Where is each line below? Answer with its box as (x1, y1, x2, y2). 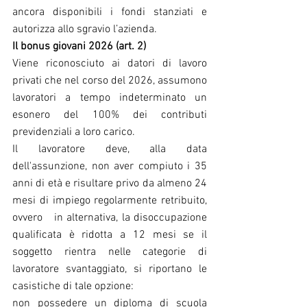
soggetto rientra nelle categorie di (12, 245, 207, 259)
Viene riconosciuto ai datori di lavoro (12, 56, 207, 71)
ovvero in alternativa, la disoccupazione (12, 210, 207, 225)
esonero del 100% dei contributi (12, 108, 207, 122)
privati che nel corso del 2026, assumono (12, 73, 207, 88)
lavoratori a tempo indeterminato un (12, 90, 207, 105)
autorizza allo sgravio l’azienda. (12, 22, 157, 36)
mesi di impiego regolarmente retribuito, (12, 193, 207, 208)
